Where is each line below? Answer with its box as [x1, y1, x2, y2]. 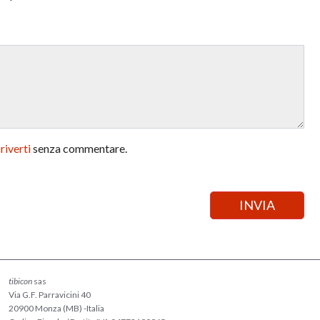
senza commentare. [31, 141, 128, 155]
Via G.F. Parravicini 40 [8, 289, 91, 300]
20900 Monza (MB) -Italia [8, 302, 104, 314]
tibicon [8, 275, 32, 286]
